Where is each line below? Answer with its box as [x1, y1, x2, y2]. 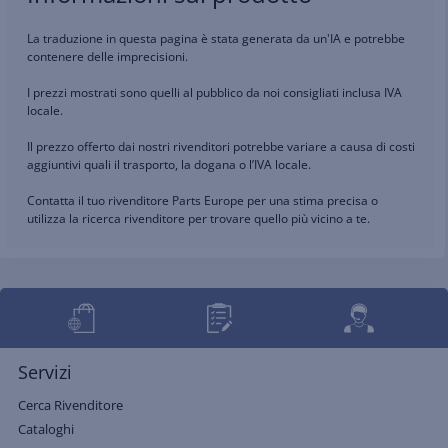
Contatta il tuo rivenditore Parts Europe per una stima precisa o [27, 192, 378, 209]
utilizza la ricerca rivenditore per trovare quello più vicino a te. [27, 210, 370, 227]
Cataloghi [18, 420, 74, 438]
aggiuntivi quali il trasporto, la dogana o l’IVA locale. [27, 156, 311, 173]
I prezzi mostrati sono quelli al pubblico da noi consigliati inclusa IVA [27, 84, 402, 101]
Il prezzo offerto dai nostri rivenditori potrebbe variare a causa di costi [27, 138, 415, 155]
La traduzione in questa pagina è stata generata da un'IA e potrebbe [27, 30, 405, 47]
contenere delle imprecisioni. [27, 48, 188, 65]
